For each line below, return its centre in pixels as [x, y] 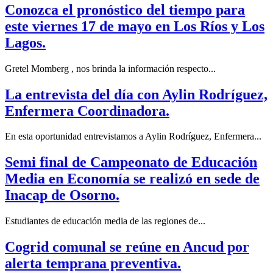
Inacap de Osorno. [62, 195]
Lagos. [25, 42]
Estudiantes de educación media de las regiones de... [105, 221]
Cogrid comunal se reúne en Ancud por [127, 247]
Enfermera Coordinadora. [87, 111]
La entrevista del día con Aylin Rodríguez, [136, 94]
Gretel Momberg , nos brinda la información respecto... [110, 68]
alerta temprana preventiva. [93, 264]
